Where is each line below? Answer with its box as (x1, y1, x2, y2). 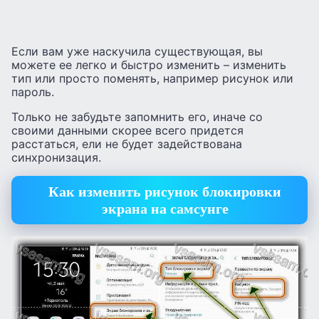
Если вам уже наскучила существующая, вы (11, 43, 263, 58)
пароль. (11, 84, 54, 99)
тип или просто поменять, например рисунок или (11, 70, 293, 85)
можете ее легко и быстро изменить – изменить (11, 57, 286, 72)
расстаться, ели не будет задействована (11, 136, 242, 151)
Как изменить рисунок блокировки (48, 184, 281, 200)
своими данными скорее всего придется (11, 122, 244, 137)
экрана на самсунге (101, 201, 229, 217)
